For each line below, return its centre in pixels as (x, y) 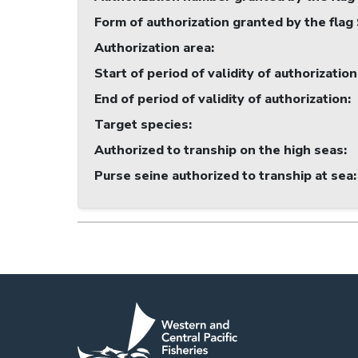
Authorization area (153, 48)
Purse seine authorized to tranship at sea (224, 176)
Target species (141, 125)
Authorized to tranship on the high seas (219, 151)
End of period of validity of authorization (221, 99)
